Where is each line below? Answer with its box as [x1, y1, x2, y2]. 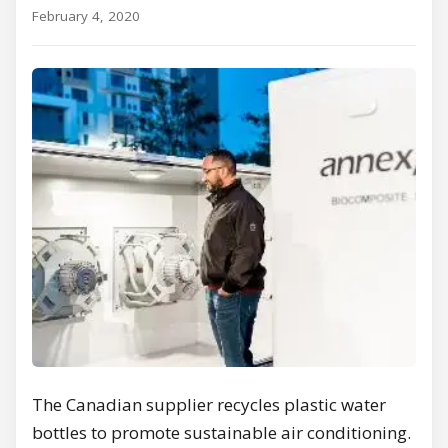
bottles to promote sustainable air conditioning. [32, 421, 411, 445]
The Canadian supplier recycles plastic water [32, 393, 386, 417]
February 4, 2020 [32, 6, 140, 25]
